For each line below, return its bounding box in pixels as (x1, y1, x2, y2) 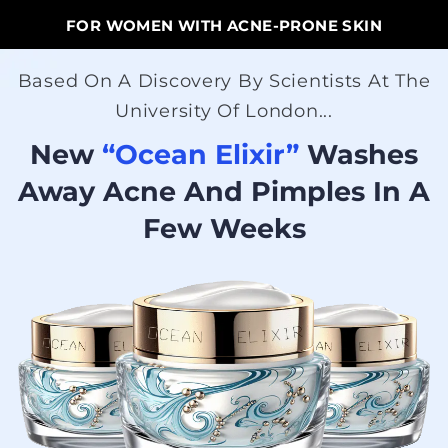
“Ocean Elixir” (102, 138, 299, 171)
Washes (299, 138, 418, 171)
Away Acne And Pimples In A (18, 175, 430, 208)
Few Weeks (142, 212, 306, 245)
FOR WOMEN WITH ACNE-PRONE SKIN (66, 16, 382, 35)
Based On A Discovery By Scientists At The (17, 70, 431, 92)
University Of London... (115, 100, 333, 122)
